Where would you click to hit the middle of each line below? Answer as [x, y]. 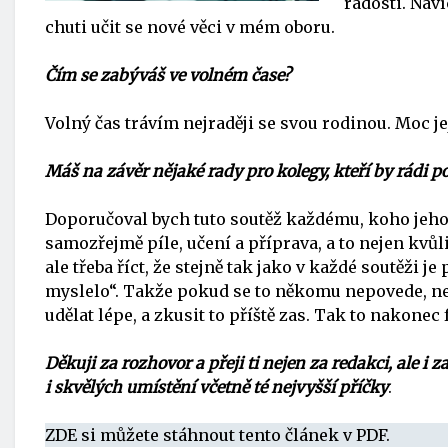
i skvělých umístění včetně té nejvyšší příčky [216, 387]
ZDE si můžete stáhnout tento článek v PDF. [217, 435]
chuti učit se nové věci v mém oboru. [190, 27]
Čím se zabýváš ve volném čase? [168, 75]
